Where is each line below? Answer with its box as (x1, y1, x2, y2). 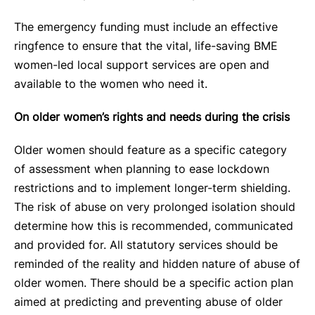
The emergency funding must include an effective (14, 20, 278, 34)
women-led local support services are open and (14, 58, 269, 72)
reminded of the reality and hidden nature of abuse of (14, 257, 300, 271)
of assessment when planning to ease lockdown (14, 162, 269, 176)
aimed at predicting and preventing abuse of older (14, 295, 283, 309)
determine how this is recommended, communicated (14, 219, 293, 233)
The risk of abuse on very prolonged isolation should (14, 200, 295, 214)
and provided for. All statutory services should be (14, 238, 278, 252)
